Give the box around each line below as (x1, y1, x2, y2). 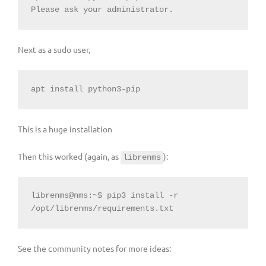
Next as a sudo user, (18, 44, 90, 55)
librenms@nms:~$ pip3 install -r (30, 191, 178, 201)
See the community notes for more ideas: (18, 243, 171, 254)
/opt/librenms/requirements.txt (30, 204, 173, 214)
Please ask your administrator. (30, 5, 173, 15)
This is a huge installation (18, 123, 112, 134)
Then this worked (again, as (18, 150, 121, 161)
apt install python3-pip (30, 84, 140, 94)
